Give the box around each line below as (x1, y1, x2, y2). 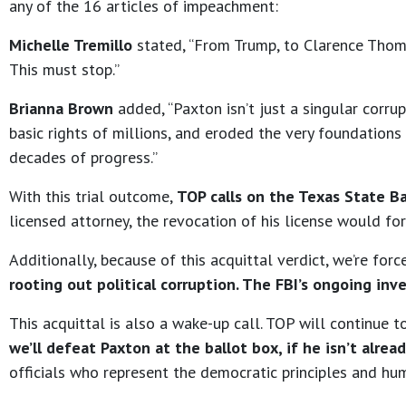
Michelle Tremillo (9, 34, 137, 56)
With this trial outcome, (9, 186, 173, 208)
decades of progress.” (9, 147, 158, 169)
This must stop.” (9, 59, 120, 81)
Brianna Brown (9, 98, 118, 120)
